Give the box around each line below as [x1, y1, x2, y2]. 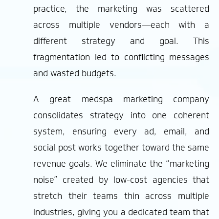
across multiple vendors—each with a [33, 19, 209, 31]
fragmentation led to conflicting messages [33, 51, 209, 63]
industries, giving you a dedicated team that [33, 206, 209, 218]
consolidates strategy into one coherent [33, 109, 209, 121]
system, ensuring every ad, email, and [33, 125, 209, 137]
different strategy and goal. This [33, 35, 209, 47]
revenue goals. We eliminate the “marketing [33, 157, 209, 170]
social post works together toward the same [33, 141, 209, 153]
